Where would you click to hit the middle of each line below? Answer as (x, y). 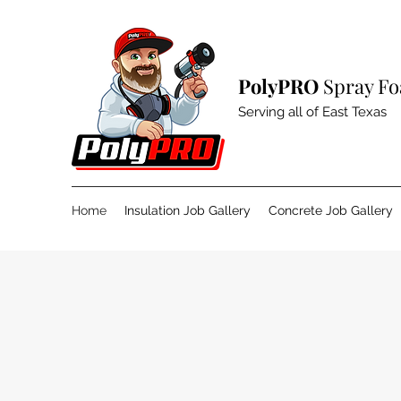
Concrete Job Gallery (331, 210)
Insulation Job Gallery (188, 210)
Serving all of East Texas (312, 112)
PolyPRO (278, 86)
